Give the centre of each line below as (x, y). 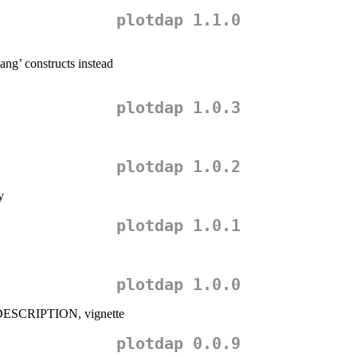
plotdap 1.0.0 (178, 285)
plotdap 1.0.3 (178, 108)
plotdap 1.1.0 (178, 20)
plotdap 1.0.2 (178, 167)
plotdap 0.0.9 (178, 344)
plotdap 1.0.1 (178, 226)
